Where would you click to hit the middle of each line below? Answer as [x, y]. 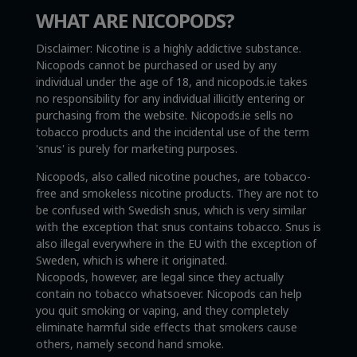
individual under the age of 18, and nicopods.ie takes [171, 81]
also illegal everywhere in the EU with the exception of [176, 243]
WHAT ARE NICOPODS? [135, 20]
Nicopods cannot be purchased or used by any [156, 65]
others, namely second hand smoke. [129, 343]
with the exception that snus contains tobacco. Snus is [178, 226]
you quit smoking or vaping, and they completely [162, 310]
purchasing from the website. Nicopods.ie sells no [164, 115]
